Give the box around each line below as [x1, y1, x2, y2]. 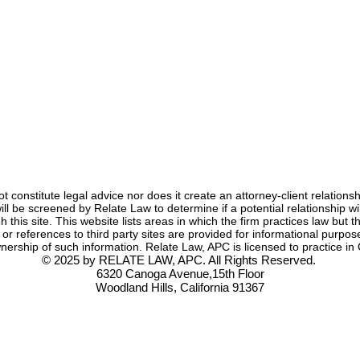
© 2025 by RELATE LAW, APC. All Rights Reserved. [41, 252, 319, 267]
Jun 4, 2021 [197, 67, 248, 79]
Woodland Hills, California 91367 [96, 280, 264, 294]
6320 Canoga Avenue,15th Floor [96, 266, 264, 280]
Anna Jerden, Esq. [197, 56, 277, 67]
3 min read [248, 67, 295, 79]
